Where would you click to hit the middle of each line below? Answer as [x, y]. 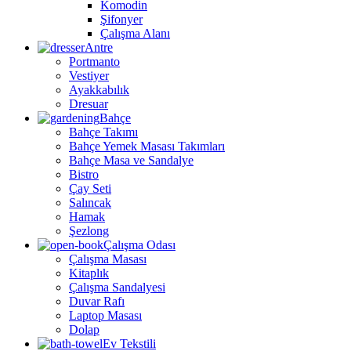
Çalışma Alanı [135, 34]
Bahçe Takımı [103, 132]
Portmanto [94, 62]
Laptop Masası [105, 316]
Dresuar [89, 104]
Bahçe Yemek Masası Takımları [147, 147]
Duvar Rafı [97, 302]
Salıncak [90, 203]
